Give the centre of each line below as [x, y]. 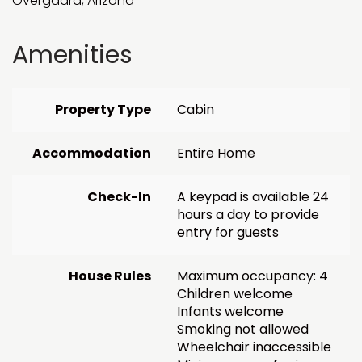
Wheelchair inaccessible [254, 347]
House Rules [110, 276]
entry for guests [228, 232]
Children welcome [235, 293]
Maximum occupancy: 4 [253, 276]
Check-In [119, 196]
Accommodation [92, 153]
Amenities [72, 55]
